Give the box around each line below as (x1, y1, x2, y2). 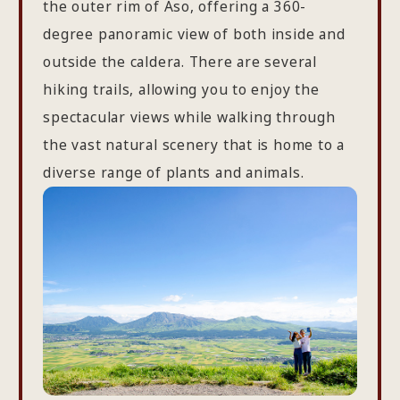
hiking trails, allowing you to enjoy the (43, 79, 320, 99)
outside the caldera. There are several (43, 51, 317, 71)
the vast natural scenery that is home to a (43, 134, 345, 154)
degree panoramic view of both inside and (43, 23, 346, 44)
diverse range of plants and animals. (43, 162, 304, 182)
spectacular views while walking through (43, 106, 336, 127)
